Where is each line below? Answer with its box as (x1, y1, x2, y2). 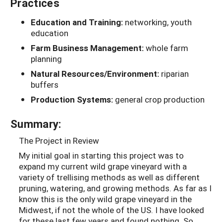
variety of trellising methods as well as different (19, 171, 200, 183)
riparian (161, 68, 189, 80)
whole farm (146, 42, 188, 54)
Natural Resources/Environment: (31, 68, 161, 80)
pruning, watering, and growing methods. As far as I (19, 182, 212, 194)
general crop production (115, 94, 205, 106)
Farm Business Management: (31, 42, 146, 54)
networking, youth (125, 16, 192, 28)
